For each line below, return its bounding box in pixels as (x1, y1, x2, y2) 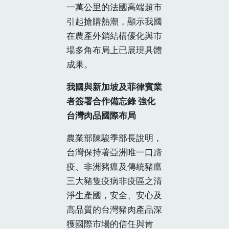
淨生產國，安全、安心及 (66, 189, 162, 201)
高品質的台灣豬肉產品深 (66, 203, 162, 215)
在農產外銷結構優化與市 (66, 29, 162, 41)
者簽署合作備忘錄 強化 (66, 95, 155, 107)
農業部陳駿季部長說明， (66, 131, 162, 144)
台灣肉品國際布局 (66, 109, 136, 121)
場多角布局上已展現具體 (66, 43, 162, 56)
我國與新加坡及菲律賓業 (66, 80, 162, 93)
